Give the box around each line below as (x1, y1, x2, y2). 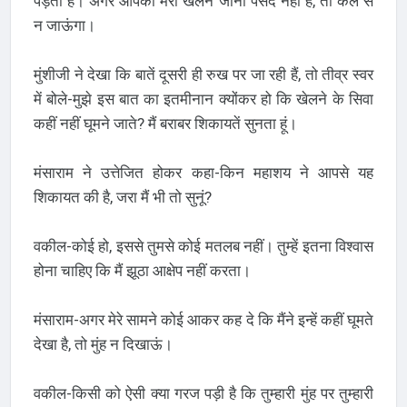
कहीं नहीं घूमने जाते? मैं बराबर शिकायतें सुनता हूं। (33, 114, 297, 133)
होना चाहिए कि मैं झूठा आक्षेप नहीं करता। (33, 261, 251, 280)
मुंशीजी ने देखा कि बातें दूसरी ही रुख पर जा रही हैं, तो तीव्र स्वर (33, 65, 374, 84)
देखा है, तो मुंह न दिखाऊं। (33, 334, 173, 353)
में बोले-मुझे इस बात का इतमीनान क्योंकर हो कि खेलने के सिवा (33, 89, 374, 108)
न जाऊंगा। (33, 15, 95, 35)
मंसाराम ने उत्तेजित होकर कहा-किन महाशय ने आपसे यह (33, 163, 374, 182)
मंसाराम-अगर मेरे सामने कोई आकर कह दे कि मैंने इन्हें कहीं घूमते (33, 310, 374, 329)
